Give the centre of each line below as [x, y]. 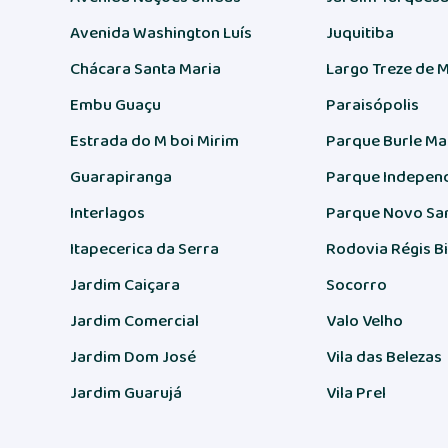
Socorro [357, 284]
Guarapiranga [121, 176]
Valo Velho [365, 320]
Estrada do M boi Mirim [155, 140]
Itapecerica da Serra [145, 248]
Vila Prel [356, 392]
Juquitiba [360, 32]
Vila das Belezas [384, 356]
